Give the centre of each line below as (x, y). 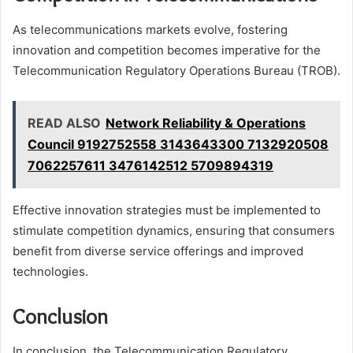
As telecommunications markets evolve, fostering (150, 29)
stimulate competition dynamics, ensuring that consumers (174, 230)
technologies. (50, 271)
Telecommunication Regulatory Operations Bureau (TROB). (176, 70)
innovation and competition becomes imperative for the (167, 50)
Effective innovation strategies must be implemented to (167, 210)
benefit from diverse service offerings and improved (158, 251)
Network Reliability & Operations (206, 123)
